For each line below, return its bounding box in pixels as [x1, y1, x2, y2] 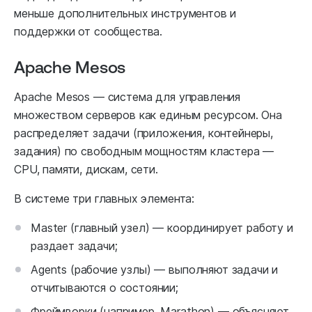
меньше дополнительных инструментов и [14, 6, 237, 21]
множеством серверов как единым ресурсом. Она [14, 108, 282, 123]
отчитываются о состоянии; [31, 281, 178, 295]
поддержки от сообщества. [14, 24, 163, 39]
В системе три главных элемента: [14, 192, 195, 206]
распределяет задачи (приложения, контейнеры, [14, 126, 273, 141]
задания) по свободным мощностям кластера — [14, 144, 274, 159]
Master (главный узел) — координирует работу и [31, 221, 293, 235]
